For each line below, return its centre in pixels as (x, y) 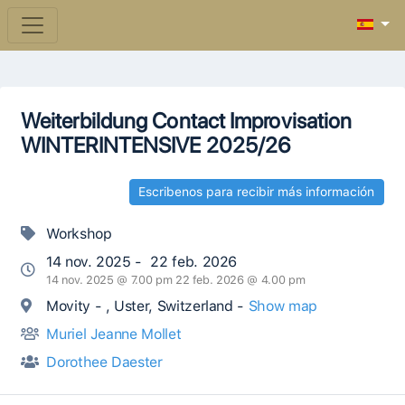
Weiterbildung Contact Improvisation (187, 121)
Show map (283, 306)
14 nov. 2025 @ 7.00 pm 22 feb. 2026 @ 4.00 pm (176, 280)
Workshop (77, 234)
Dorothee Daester (104, 363)
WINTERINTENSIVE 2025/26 (156, 145)
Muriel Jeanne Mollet (114, 334)
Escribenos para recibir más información (257, 192)
